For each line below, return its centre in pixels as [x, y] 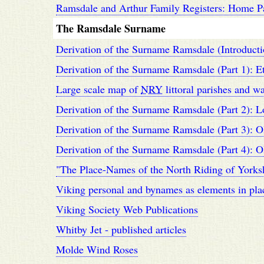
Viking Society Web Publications [127, 209]
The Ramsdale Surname [111, 28]
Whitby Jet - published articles [121, 229]
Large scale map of [98, 89]
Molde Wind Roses [97, 249]
